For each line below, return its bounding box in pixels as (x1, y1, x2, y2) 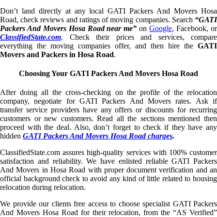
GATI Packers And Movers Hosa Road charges (23, 132, 172, 140)
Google (149, 24, 172, 32)
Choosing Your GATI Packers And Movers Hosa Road (19, 69, 198, 77)
